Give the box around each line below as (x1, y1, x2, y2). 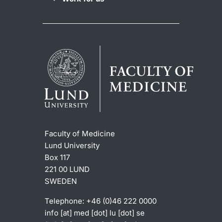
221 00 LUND (45, 164, 90, 174)
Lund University (45, 140, 100, 150)
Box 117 (45, 152, 70, 162)
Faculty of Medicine (45, 128, 115, 138)
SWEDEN (45, 176, 77, 186)
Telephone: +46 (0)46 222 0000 (45, 196, 157, 206)
